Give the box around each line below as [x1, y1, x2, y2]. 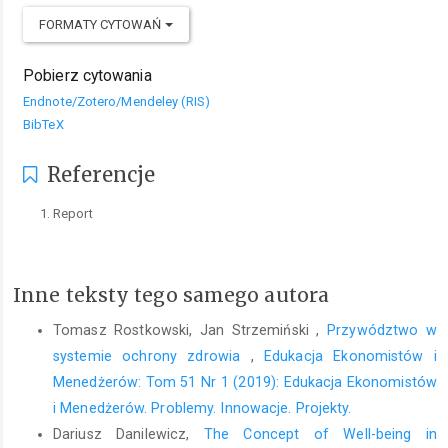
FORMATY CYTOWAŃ [39, 16, 165, 32]
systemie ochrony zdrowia [53, 347, 251, 364]
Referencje [42, 161, 156, 187]
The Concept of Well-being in [203, 425, 437, 442]
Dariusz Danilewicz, [53, 425, 204, 442]
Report [53, 206, 93, 222]
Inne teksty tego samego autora [13, 283, 329, 308]
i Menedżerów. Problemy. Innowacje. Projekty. [53, 399, 352, 416]
